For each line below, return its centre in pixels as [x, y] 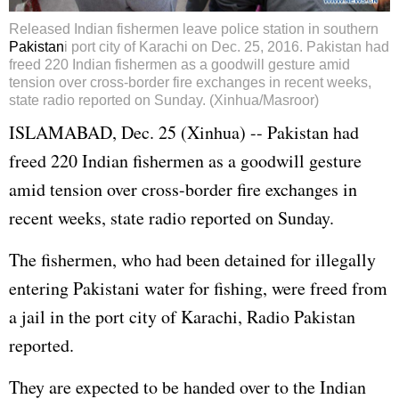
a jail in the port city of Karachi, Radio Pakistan [182, 317]
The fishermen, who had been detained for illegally [192, 260]
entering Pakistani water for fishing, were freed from [198, 289]
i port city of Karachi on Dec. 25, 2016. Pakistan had [227, 47]
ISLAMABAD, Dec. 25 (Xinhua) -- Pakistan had [184, 133]
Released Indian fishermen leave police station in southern [194, 29]
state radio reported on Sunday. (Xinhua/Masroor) [164, 101]
